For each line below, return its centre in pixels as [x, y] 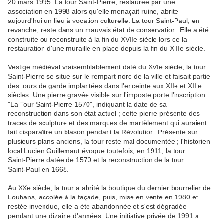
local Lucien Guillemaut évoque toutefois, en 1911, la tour [97, 151]
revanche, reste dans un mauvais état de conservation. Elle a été [108, 30]
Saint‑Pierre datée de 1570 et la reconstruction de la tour [96, 160]
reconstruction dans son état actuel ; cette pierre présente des [104, 114]
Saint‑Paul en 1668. [38, 169]
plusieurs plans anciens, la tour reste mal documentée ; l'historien [109, 142]
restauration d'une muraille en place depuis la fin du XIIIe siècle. [107, 49]
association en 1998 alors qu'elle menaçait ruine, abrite [93, 11]
